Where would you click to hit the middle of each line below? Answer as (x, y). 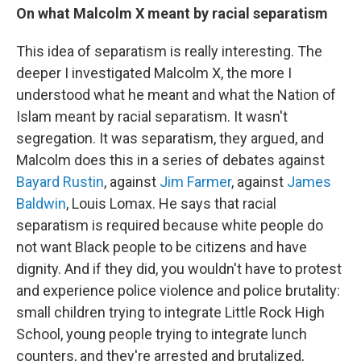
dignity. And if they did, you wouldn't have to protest (179, 268)
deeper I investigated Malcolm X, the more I (154, 73)
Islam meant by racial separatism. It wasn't (152, 116)
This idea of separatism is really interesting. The (169, 51)
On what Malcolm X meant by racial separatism (172, 13)
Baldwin (41, 203)
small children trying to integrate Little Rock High (170, 312)
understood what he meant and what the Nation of (176, 94)
